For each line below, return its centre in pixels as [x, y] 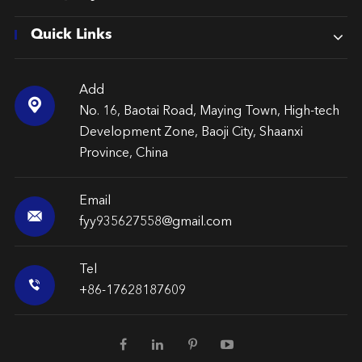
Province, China [123, 153]
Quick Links [71, 34]
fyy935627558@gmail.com [155, 222]
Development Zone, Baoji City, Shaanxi [191, 132]
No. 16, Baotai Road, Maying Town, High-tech [209, 111]
